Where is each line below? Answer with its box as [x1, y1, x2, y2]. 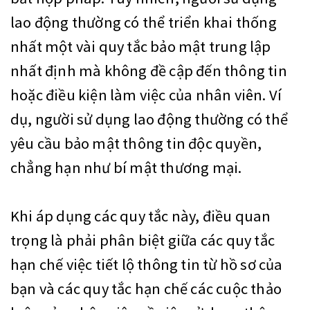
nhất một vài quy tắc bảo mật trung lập [10, 37, 271, 57]
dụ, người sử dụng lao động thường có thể [10, 109, 289, 129]
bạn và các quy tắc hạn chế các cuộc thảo [10, 279, 282, 299]
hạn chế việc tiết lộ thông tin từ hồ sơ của [10, 255, 283, 275]
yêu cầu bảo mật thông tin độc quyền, [10, 134, 262, 154]
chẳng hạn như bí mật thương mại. [10, 158, 245, 178]
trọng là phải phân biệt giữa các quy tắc [10, 230, 275, 250]
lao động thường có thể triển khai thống [10, 12, 277, 33]
